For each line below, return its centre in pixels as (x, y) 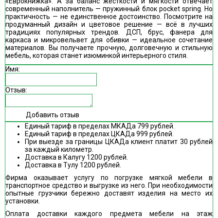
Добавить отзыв (53, 115)
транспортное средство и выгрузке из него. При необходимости (109, 185)
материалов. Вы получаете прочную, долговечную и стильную (109, 48)
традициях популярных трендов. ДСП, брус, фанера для (109, 32)
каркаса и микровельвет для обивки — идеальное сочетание (109, 40)
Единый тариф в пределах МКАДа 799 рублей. (100, 126)
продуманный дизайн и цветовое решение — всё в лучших (109, 24)
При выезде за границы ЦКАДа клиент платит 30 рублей (119, 142)
